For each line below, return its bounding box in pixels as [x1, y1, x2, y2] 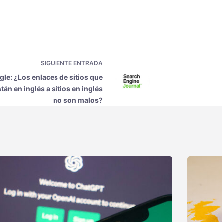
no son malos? [53, 96, 103, 105]
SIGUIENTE [41, 59, 73, 67]
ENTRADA [73, 59, 103, 67]
